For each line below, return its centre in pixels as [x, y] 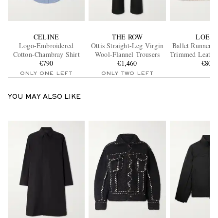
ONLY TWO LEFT [127, 73]
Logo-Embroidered [46, 45]
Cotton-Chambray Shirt [46, 54]
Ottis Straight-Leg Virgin [127, 45]
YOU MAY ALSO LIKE [44, 97]
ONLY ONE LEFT [46, 73]
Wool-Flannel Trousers [127, 54]
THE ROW [127, 36]
